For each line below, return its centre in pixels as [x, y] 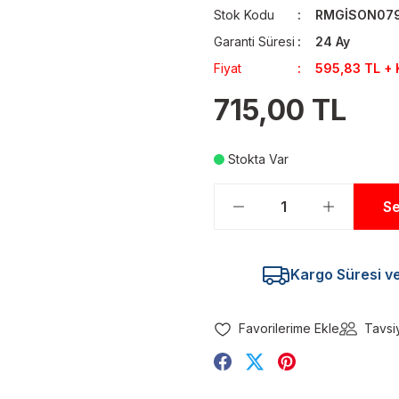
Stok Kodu [244, 15]
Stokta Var [258, 159]
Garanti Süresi [254, 41]
